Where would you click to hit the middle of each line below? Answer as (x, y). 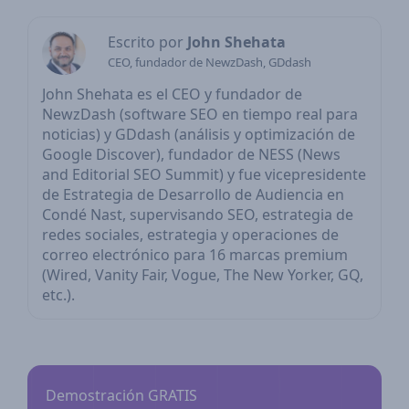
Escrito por (147, 42)
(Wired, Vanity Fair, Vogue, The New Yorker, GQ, (203, 275)
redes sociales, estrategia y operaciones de (190, 235)
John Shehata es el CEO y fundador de (172, 94)
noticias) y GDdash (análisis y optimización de (199, 135)
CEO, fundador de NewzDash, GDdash (210, 63)
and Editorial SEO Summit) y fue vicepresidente (204, 175)
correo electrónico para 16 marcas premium (195, 255)
